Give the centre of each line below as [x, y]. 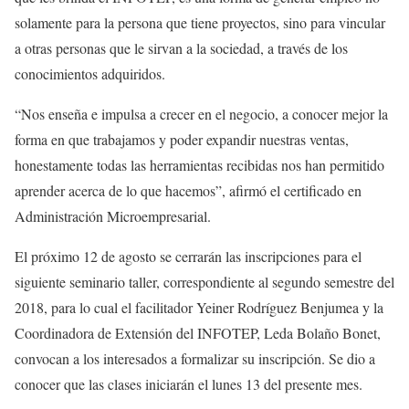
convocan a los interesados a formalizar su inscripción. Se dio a [195, 359]
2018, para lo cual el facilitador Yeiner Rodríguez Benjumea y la [199, 308]
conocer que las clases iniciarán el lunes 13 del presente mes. [189, 384]
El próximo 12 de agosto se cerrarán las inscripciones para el [188, 257]
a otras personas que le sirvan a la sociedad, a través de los [181, 48]
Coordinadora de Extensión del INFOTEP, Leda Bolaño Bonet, [198, 333]
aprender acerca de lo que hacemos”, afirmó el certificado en [188, 191]
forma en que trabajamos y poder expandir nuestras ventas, [182, 140]
